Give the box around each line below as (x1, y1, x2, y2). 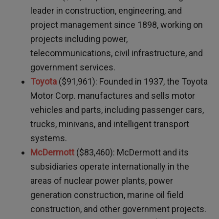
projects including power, (30, 34, 128, 44)
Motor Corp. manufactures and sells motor (30, 90, 196, 101)
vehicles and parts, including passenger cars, (30, 105, 204, 115)
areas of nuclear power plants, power (30, 175, 174, 186)
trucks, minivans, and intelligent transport (30, 119, 190, 130)
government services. (30, 62, 116, 73)
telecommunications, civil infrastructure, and (30, 48, 203, 59)
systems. (30, 133, 67, 144)
